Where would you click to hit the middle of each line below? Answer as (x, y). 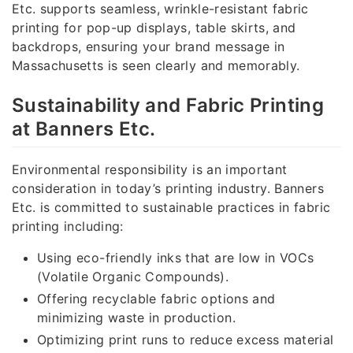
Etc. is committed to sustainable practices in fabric (171, 208)
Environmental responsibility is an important (150, 170)
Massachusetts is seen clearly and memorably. (156, 66)
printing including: (68, 227)
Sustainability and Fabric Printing (168, 106)
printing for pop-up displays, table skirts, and (154, 28)
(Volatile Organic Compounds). (133, 277)
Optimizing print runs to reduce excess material (186, 340)
